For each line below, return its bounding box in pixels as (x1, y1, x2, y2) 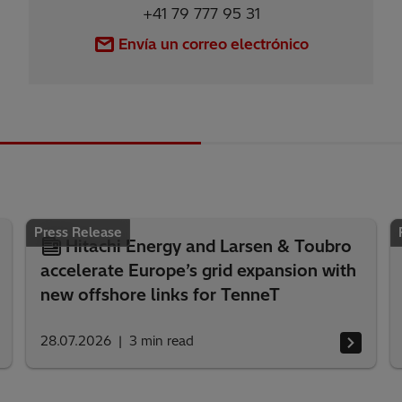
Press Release (34, 224, 123, 241)
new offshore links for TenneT (40, 284, 281, 306)
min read (141, 333, 195, 350)
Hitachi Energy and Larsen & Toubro (66, 236, 353, 258)
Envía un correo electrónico (118, 34, 309, 53)
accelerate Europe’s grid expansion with (40, 260, 357, 282)
